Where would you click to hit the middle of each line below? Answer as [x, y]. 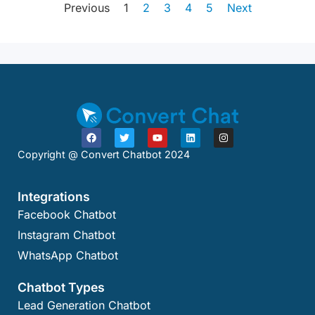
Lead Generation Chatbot [84, 305]
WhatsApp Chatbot [68, 255]
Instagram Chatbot [66, 234]
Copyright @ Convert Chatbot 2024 [104, 155]
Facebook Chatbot [67, 214]
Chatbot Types [61, 287]
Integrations [54, 196]
